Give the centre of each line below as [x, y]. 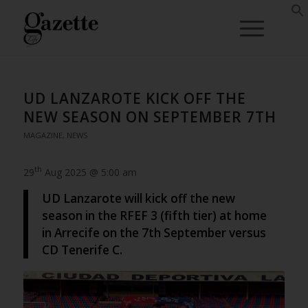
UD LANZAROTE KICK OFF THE [134, 98]
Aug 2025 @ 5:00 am [89, 172]
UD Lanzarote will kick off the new [138, 199]
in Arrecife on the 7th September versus [154, 233]
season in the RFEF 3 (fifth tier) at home [154, 216]
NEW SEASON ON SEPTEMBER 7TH [150, 117]
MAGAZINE [43, 135]
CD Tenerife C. [82, 250]
